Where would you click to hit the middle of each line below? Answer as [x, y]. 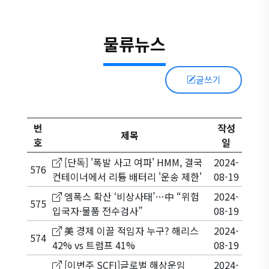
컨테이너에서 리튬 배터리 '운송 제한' [127, 176]
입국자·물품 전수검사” [97, 210]
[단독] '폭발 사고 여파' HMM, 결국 [132, 162]
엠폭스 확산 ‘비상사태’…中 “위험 [130, 196]
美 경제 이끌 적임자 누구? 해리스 [130, 230]
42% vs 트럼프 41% [93, 245]
